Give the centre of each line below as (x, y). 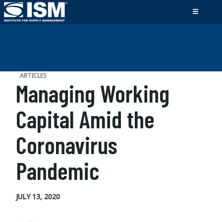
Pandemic (57, 170)
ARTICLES (33, 76)
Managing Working (93, 93)
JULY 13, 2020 (38, 196)
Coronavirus (67, 145)
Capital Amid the (85, 119)
